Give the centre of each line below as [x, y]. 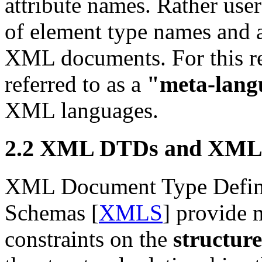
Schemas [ [52, 212]
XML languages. [82, 111]
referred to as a [76, 84]
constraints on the [89, 239]
